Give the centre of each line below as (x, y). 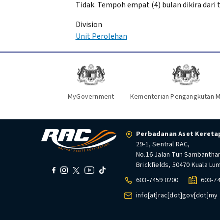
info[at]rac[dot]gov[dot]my (177, 196)
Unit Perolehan (101, 36)
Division (89, 25)
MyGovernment (91, 97)
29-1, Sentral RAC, (163, 145)
